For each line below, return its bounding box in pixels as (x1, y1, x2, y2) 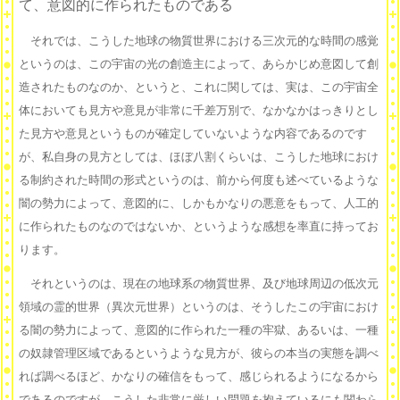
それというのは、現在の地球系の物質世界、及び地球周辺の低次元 (19, 277, 379, 291)
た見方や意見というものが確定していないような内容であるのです (19, 127, 367, 141)
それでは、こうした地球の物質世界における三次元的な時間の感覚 (19, 34, 379, 48)
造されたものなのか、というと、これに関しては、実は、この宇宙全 (19, 80, 379, 95)
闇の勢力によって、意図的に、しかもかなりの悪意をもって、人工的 (19, 196, 379, 211)
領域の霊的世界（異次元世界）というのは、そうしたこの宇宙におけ (19, 300, 379, 314)
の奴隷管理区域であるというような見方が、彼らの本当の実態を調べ (19, 346, 379, 361)
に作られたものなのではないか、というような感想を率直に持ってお (19, 220, 379, 234)
